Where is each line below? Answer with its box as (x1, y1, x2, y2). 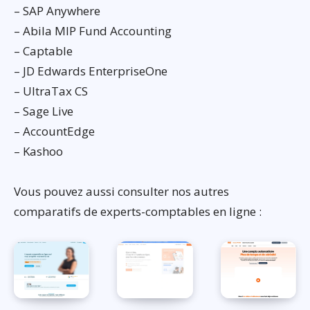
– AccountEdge (14, 123, 95, 140)
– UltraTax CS (14, 83, 88, 100)
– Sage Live (14, 103, 73, 120)
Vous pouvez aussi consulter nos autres (14, 183, 229, 200)
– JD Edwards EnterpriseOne (14, 63, 167, 80)
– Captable (14, 43, 73, 60)
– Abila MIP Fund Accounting (14, 23, 172, 39)
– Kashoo (14, 143, 63, 160)
